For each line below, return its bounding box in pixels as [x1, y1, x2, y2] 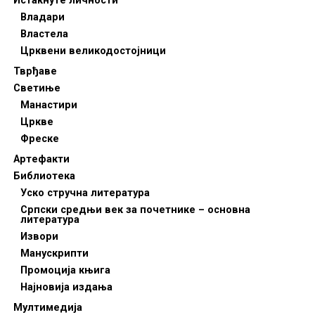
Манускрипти [20, 247, 89, 259]
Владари [20, 11, 65, 23]
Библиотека [13, 170, 75, 182]
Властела [20, 28, 68, 40]
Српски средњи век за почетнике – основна [20, 204, 250, 216]
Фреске [20, 133, 59, 145]
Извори [20, 231, 58, 243]
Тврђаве [13, 65, 57, 77]
